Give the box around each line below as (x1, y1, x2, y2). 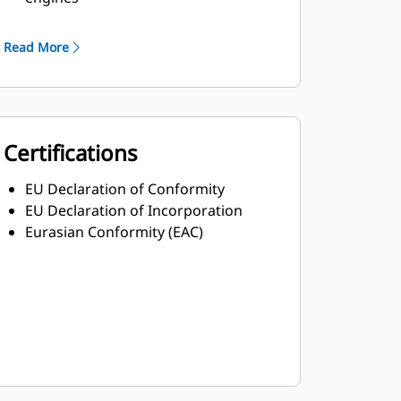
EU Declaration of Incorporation (24, 200, 243, 220)
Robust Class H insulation (24, 9, 197, 29)
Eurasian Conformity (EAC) (24, 222, 203, 242)
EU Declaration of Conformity (24, 179, 225, 199)
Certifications (3, 138, 138, 167)
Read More (3, 38, 69, 55)
